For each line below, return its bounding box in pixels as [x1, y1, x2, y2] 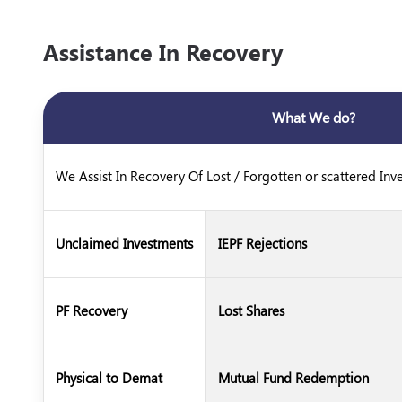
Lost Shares [217, 301, 284, 319]
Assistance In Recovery [42, 37, 283, 66]
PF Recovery [55, 301, 127, 319]
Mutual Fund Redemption [217, 369, 369, 387]
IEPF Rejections [217, 234, 307, 252]
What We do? [272, 108, 355, 127]
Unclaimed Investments [55, 234, 193, 252]
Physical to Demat [55, 369, 162, 387]
